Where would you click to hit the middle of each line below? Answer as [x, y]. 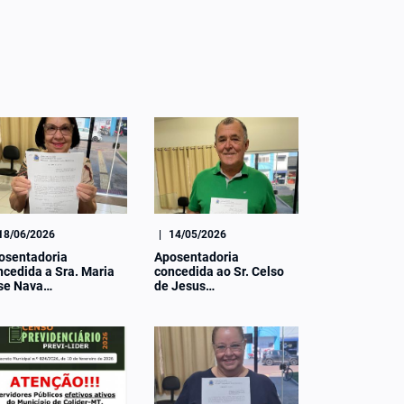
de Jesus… [184, 285]
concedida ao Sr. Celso [219, 271]
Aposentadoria [197, 257]
